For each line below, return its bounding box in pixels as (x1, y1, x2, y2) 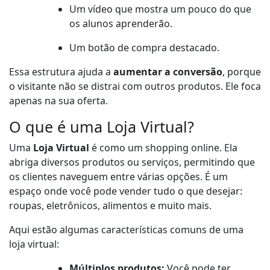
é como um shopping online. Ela (89, 141, 237, 155)
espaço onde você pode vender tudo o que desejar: (9, 184, 242, 198)
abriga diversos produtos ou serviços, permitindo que (9, 155, 255, 169)
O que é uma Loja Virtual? (9, 116, 194, 137)
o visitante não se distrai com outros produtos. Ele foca (9, 80, 261, 93)
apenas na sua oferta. (9, 94, 108, 108)
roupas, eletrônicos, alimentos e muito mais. (9, 199, 212, 213)
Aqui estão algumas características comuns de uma (9, 223, 243, 237)
